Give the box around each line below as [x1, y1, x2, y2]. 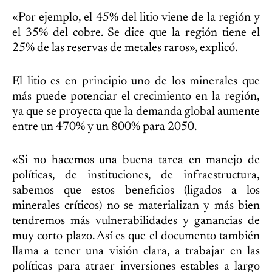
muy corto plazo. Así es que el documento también [12, 229, 260, 242]
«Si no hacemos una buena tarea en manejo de [12, 154, 260, 166]
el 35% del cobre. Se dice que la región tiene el [12, 26, 260, 39]
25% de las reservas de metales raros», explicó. [12, 41, 237, 54]
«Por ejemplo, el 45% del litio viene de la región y [12, 11, 260, 24]
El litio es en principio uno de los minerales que [12, 75, 260, 87]
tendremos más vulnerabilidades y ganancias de [12, 214, 260, 227]
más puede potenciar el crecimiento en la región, [12, 90, 260, 103]
